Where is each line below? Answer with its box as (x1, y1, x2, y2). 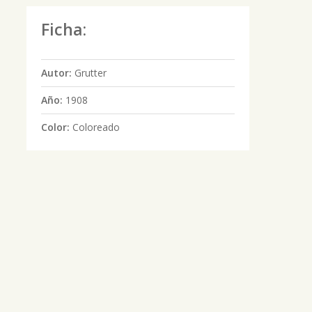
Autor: (40, 66, 75, 79)
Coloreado (72, 120, 120, 134)
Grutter (74, 66, 107, 79)
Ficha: (40, 18, 86, 40)
